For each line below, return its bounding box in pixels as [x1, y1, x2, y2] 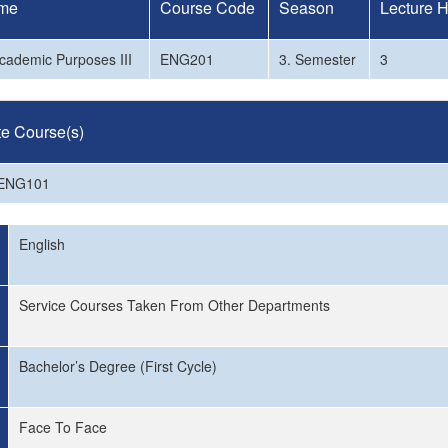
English [19, 234, 65, 254]
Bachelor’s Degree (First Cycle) [19, 356, 217, 376]
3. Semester [279, 49, 356, 69]
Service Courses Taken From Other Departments [19, 295, 330, 315]
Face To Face [19, 417, 107, 437]
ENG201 [160, 49, 214, 69]
